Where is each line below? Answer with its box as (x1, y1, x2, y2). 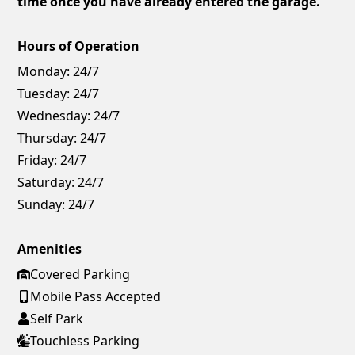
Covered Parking (30, 265, 131, 284)
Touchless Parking (30, 332, 140, 350)
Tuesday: (17, 85, 71, 103)
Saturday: (17, 174, 75, 192)
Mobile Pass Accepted (30, 288, 162, 306)
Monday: (17, 63, 71, 81)
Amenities (17, 240, 82, 258)
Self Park (30, 310, 84, 328)
